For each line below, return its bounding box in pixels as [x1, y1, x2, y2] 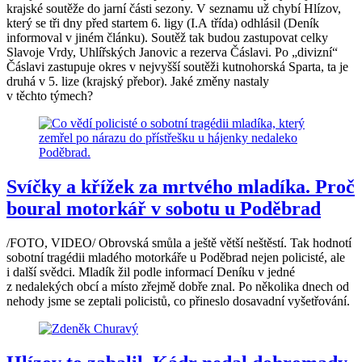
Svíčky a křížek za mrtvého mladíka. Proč [6, 175, 355, 197]
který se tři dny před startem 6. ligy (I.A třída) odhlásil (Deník [6, 15, 319, 30]
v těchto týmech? [6, 88, 93, 103]
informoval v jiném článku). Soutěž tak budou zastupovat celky [6, 30, 328, 44]
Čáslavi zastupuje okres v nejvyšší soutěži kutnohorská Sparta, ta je [6, 59, 348, 74]
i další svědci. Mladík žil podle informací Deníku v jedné [6, 264, 295, 279]
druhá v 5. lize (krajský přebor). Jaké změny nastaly [6, 74, 269, 88]
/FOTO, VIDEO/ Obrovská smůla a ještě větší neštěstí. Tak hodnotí [6, 235, 351, 250]
